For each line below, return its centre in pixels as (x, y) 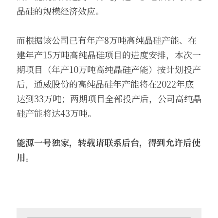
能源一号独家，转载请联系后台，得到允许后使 (109, 142)
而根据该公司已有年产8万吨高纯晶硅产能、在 (107, 40)
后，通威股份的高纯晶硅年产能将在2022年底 (105, 84)
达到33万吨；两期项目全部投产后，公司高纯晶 (109, 98)
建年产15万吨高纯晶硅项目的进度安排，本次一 (109, 54)
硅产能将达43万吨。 (56, 113)
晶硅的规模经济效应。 (60, 11)
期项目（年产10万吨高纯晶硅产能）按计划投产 (109, 69)
